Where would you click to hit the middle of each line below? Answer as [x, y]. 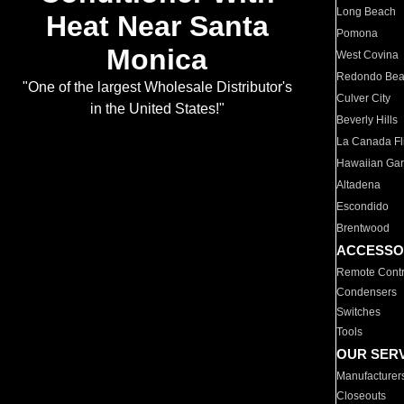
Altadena [359, 185]
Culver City [364, 98]
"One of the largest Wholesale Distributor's [157, 87]
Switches [359, 312]
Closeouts [362, 396]
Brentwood [363, 228]
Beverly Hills [367, 120]
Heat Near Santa [157, 27]
